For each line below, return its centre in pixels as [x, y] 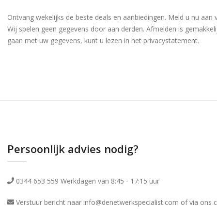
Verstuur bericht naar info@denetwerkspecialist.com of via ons [114, 202]
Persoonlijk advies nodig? [73, 148]
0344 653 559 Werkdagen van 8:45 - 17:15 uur [87, 181]
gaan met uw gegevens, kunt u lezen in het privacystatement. [103, 40]
